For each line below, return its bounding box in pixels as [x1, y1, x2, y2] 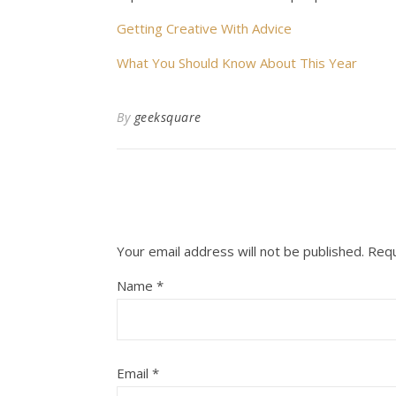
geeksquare [133, 109, 202, 126]
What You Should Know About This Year [117, 54, 357, 72]
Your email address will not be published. [117, 242, 364, 260]
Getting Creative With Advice [117, 19, 292, 37]
